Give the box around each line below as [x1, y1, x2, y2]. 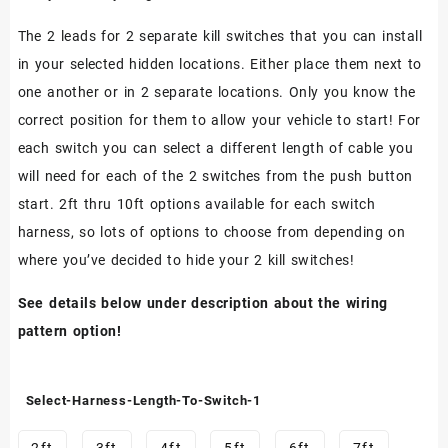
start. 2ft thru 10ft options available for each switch [17, 196, 376, 213]
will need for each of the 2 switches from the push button [17, 168, 413, 185]
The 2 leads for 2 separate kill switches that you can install [17, 28, 423, 45]
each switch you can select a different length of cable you [17, 140, 414, 157]
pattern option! [17, 323, 122, 340]
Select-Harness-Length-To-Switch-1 [25, 393, 261, 409]
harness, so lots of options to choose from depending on [17, 224, 406, 241]
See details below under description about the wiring [17, 295, 388, 312]
